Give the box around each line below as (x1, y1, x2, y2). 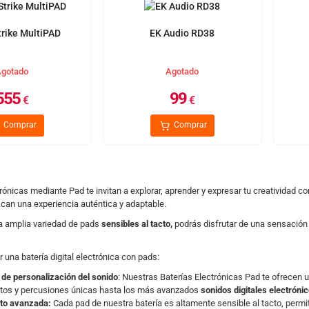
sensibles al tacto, (101, 219, 172, 229)
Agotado (166, 66, 199, 77)
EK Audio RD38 (150, 28, 215, 39)
